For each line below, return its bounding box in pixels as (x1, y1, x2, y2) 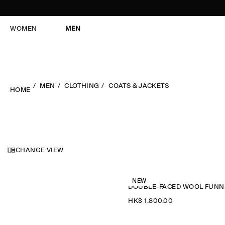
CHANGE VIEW (16, 147, 64, 154)
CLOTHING (64, 83, 99, 89)
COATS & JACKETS (108, 83, 169, 89)
